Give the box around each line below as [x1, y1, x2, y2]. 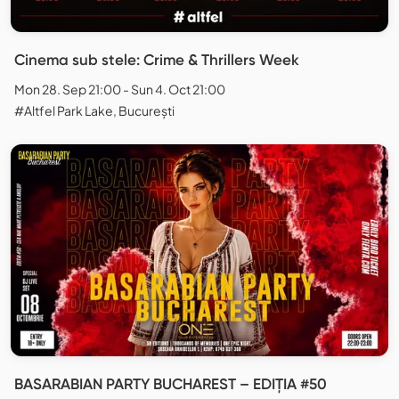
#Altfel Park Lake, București [14, 102, 175, 118]
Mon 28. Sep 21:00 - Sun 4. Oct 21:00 [14, 80, 225, 97]
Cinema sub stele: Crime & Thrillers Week [14, 50, 299, 69]
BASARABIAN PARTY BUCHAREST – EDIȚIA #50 [14, 375, 327, 394]
